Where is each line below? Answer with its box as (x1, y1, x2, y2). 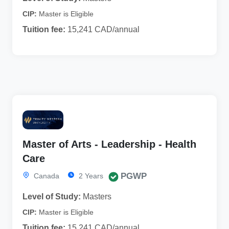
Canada (32, 172, 59, 180)
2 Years (77, 172, 103, 180)
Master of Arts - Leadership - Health (22, 139, 196, 150)
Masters (81, 192, 111, 201)
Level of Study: (22, 192, 81, 201)
